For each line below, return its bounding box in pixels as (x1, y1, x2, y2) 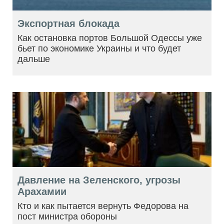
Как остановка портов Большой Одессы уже (17, 32, 202, 43)
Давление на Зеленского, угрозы (17, 174, 180, 185)
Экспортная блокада (17, 17, 119, 29)
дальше (17, 53, 50, 64)
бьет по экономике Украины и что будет (17, 43, 181, 53)
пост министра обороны (17, 211, 117, 221)
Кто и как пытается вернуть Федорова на (17, 200, 188, 211)
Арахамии (17, 185, 66, 197)
